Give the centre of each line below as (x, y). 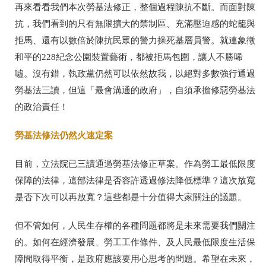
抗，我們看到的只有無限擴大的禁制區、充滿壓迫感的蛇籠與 (135, 23)
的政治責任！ (42, 107)
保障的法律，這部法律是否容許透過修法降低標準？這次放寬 (135, 180)
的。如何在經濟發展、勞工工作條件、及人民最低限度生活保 (135, 242)
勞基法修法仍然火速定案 (64, 135)
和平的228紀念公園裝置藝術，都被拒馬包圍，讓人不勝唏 (129, 57)
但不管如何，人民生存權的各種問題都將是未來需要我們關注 (135, 225)
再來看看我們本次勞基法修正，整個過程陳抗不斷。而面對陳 (135, 7)
